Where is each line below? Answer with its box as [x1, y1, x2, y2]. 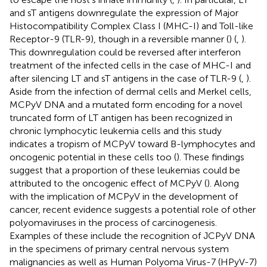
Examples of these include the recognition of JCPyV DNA [10, 229, 255, 241]
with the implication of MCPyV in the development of [10, 190, 238, 202]
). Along [207, 177, 239, 189]
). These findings [176, 151, 244, 163]
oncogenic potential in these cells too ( [10, 151, 176, 163]
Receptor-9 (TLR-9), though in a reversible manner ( [10, 33, 229, 45]
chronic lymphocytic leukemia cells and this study [10, 125, 222, 136]
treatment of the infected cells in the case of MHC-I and [10, 59, 251, 71]
